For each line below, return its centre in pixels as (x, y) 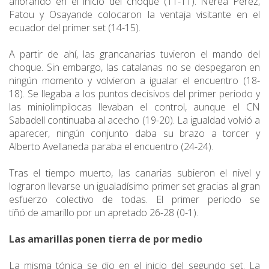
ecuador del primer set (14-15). (76, 28)
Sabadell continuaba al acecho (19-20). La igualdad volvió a (134, 120)
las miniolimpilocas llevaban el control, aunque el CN (134, 107)
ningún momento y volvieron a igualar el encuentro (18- (134, 81)
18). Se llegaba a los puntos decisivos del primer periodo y (134, 94)
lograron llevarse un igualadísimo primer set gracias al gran (134, 186)
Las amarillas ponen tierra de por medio (106, 239)
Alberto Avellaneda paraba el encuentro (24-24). (112, 147)
